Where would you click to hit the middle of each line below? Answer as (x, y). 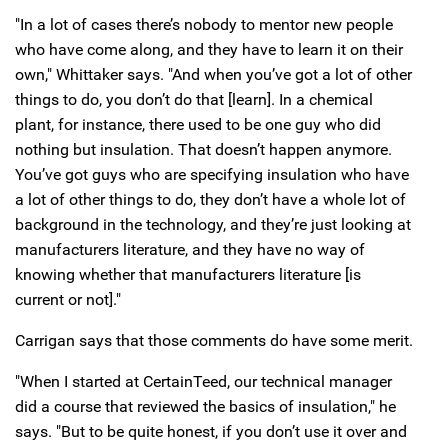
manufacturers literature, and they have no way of (190, 250)
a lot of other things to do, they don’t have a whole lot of (210, 200)
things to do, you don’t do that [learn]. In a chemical (194, 100)
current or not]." (68, 300)
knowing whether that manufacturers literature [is (188, 275)
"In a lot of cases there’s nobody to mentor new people (204, 25)
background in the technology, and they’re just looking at (213, 225)
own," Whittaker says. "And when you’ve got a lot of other (213, 75)
